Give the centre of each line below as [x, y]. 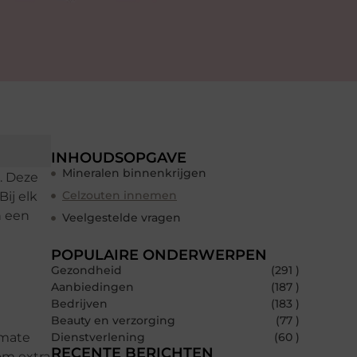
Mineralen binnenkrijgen [134, 173]
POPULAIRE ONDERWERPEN [159, 255]
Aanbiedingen [92, 287]
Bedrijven [79, 304]
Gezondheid [86, 271]
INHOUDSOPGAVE [119, 158]
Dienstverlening [98, 337]
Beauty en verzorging [113, 321]
